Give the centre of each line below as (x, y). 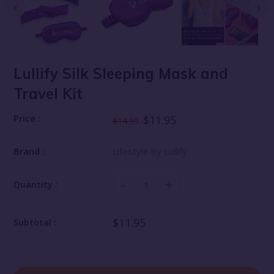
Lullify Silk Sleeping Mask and (121, 73)
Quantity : (36, 184)
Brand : (29, 151)
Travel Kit (48, 94)
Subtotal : (35, 222)
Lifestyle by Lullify (150, 151)
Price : (27, 118)
